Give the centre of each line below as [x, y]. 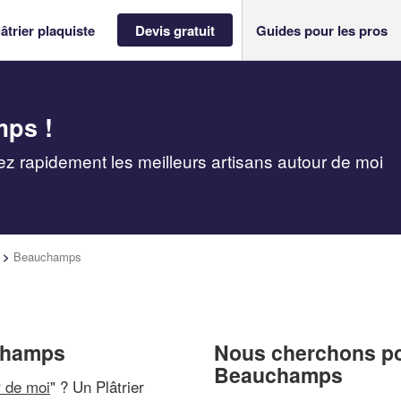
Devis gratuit [175, 30]
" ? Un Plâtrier [97, 386]
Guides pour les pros [322, 30]
